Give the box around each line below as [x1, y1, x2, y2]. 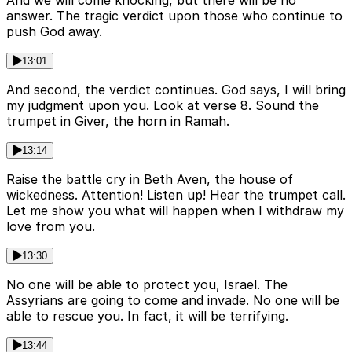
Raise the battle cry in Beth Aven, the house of [6, 170, 293, 187]
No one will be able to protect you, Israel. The [6, 276, 288, 292]
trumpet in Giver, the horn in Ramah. [6, 112, 229, 129]
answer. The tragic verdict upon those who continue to [6, 7, 343, 24]
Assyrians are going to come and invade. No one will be [6, 291, 339, 308]
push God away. [6, 23, 102, 39]
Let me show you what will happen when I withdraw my [6, 202, 344, 218]
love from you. [6, 218, 95, 234]
